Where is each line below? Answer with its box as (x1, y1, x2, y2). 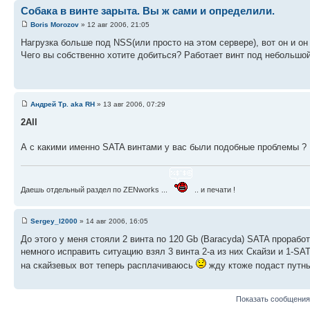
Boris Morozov (30, 20, 79, 28)
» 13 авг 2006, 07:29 (95, 100, 165, 108)
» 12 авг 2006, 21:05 (79, 20, 149, 28)
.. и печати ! (192, 185, 235, 194)
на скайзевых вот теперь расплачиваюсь (21, 259, 196, 271)
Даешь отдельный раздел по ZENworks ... (21, 185, 170, 194)
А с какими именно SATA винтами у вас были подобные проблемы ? (21, 141, 307, 152)
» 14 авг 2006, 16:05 (77, 217, 148, 225)
